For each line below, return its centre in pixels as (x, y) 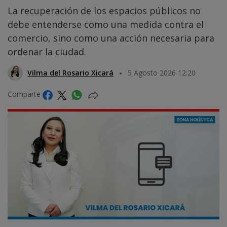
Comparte (25, 94)
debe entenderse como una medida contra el (106, 25)
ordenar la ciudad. (47, 52)
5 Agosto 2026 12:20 (162, 73)
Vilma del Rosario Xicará (70, 73)
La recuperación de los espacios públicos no (104, 11)
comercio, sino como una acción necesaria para (111, 38)
